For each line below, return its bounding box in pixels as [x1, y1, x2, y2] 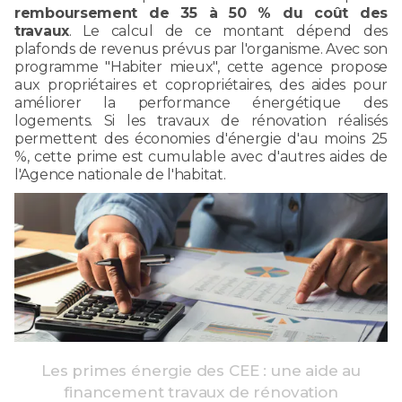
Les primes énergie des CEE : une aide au [40, 361, 362, 380]
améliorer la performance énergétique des [14, 93, 388, 111]
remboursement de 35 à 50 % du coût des [14, 4, 388, 22]
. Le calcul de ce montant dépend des [68, 22, 388, 39]
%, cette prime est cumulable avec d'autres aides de [14, 147, 388, 165]
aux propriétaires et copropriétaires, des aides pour [14, 75, 388, 93]
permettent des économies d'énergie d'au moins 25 [14, 129, 388, 147]
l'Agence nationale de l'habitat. [14, 165, 226, 183]
